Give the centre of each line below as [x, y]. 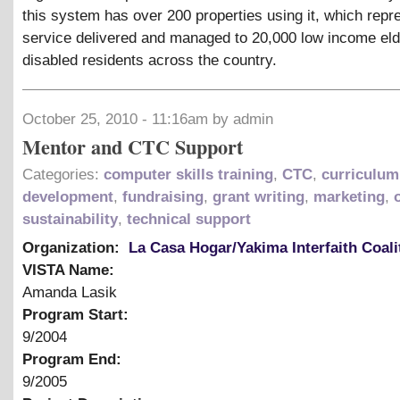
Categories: [63, 174]
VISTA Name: [71, 270]
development [68, 196]
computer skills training [188, 174]
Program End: [74, 359]
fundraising [163, 196]
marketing [349, 196]
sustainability [70, 219]
